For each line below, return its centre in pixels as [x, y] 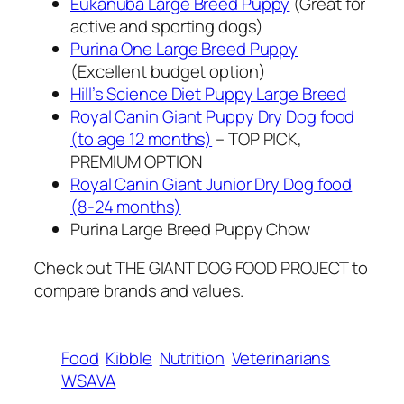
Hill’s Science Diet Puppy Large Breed [209, 93]
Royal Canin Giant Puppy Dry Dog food [213, 116]
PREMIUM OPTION [136, 161]
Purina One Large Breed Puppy [184, 48]
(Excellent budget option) [168, 71]
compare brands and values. [139, 291]
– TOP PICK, [257, 138]
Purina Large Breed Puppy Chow [191, 229]
